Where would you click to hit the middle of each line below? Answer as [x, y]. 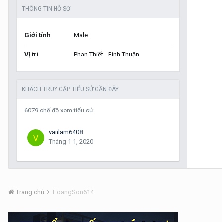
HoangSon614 [73, 192]
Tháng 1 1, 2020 [71, 141]
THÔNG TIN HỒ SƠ [46, 9]
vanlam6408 [66, 132]
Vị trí [31, 54]
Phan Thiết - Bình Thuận [107, 54]
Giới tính [37, 35]
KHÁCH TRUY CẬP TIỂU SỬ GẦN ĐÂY [70, 89]
